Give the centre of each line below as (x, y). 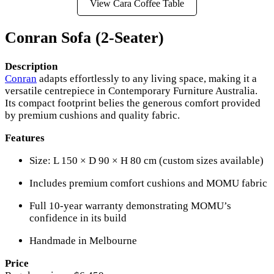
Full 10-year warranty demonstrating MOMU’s (130, 206)
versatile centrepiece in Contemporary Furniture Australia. (131, 91)
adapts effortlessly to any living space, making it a (147, 78)
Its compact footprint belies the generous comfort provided (133, 103)
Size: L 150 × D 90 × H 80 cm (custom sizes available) (146, 160)
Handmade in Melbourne (83, 240)
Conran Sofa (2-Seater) (84, 38)
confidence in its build (78, 218)
